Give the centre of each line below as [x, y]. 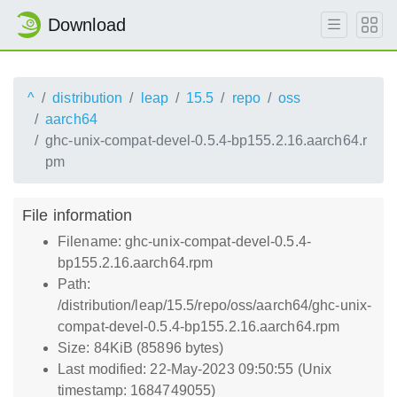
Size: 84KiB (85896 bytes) [141, 348]
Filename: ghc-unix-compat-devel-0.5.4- [184, 241]
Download [87, 25]
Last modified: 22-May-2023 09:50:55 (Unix [195, 369]
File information [78, 215]
